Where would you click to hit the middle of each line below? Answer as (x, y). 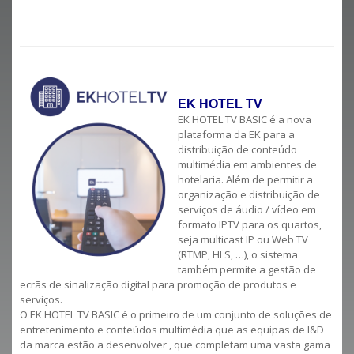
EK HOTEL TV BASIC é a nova (245, 119)
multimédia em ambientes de (247, 164)
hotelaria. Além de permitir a (245, 179)
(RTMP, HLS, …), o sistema (238, 254)
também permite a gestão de (247, 269)
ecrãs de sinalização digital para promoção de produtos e (158, 284)
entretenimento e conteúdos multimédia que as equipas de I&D (172, 329)
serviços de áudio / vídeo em (247, 209)
